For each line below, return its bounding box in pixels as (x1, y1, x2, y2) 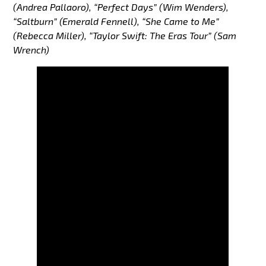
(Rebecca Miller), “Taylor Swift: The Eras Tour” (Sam (13, 30, 237, 42)
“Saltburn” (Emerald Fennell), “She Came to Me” (13, 15, 220, 27)
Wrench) (13, 44, 50, 56)
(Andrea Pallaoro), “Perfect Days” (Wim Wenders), (13, 1, 229, 13)
